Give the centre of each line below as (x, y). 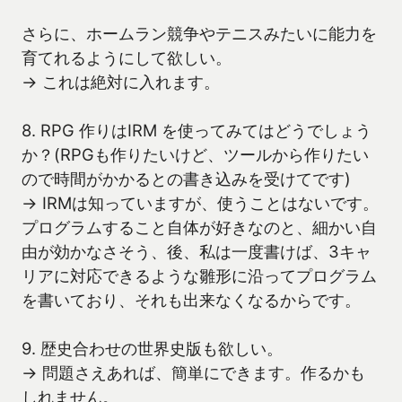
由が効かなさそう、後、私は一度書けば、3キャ (197, 252)
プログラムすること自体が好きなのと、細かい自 (199, 227)
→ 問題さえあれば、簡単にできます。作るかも (193, 373)
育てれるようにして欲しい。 (127, 58)
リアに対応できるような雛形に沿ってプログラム (199, 276)
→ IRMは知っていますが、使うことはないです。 (200, 203)
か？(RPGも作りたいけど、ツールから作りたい (195, 155)
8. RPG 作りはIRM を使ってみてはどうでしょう (197, 131)
